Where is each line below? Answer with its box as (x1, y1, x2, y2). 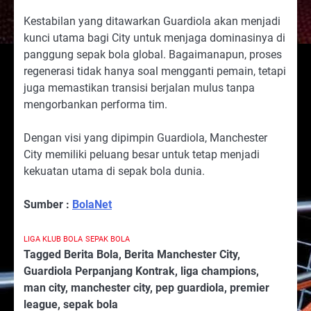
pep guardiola (155, 280, 224, 294)
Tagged (24, 247, 64, 261)
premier (230, 280, 269, 294)
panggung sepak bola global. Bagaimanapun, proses (24, 47, 282, 61)
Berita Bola (64, 247, 119, 261)
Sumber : (24, 197, 72, 211)
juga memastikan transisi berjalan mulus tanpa (24, 81, 255, 94)
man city (24, 280, 65, 294)
